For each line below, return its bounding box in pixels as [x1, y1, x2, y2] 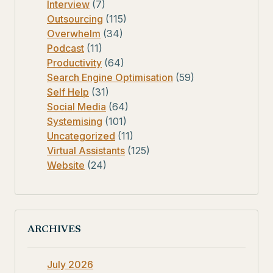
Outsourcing [47, 12, 103, 25]
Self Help [47, 85, 89, 98]
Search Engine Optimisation [47, 71, 173, 83]
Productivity [47, 56, 102, 69]
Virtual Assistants [47, 144, 125, 157]
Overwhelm [47, 27, 101, 40]
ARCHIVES [27, 224, 81, 235]
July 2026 [47, 258, 93, 271]
